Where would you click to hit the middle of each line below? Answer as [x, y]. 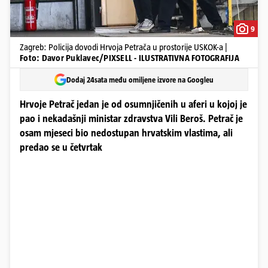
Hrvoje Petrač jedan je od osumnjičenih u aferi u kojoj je [133, 104]
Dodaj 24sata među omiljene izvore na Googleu [140, 80]
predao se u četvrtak [61, 147]
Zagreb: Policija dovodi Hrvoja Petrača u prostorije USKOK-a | [124, 47]
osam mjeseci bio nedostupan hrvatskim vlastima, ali [126, 133]
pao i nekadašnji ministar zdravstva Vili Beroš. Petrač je [131, 119]
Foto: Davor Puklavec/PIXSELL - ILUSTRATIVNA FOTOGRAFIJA [130, 58]
